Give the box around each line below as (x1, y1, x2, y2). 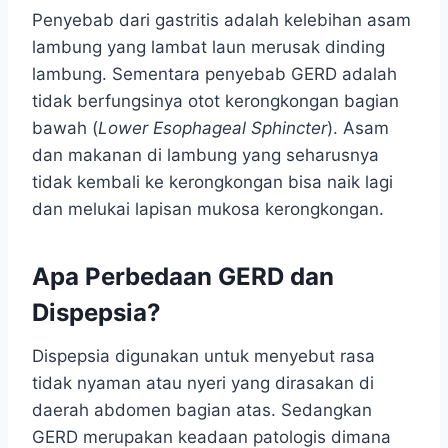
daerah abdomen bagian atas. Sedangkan (32, 400, 372, 421)
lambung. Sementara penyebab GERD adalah (32, 64, 397, 85)
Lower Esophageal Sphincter (98, 118, 327, 139)
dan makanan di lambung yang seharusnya (32, 145, 379, 166)
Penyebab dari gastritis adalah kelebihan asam (32, 10, 411, 31)
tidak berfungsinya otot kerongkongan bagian (32, 91, 399, 112)
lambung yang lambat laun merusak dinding (32, 37, 385, 58)
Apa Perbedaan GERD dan (32, 262, 334, 292)
